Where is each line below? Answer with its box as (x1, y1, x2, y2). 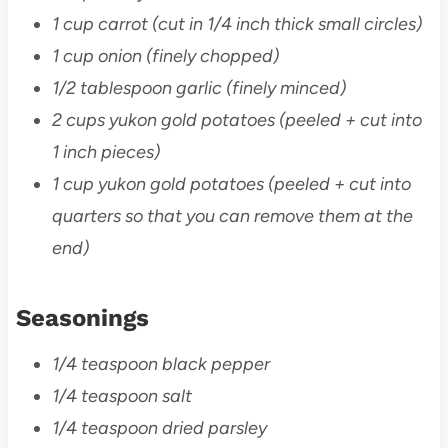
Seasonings (15, 304, 149, 333)
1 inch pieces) (51, 141, 160, 164)
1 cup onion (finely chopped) (51, 45, 279, 68)
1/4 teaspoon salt (51, 385, 192, 408)
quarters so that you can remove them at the (51, 205, 413, 228)
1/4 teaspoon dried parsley (51, 417, 267, 440)
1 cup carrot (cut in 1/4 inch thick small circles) (51, 13, 422, 36)
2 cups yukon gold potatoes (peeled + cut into (51, 109, 422, 132)
